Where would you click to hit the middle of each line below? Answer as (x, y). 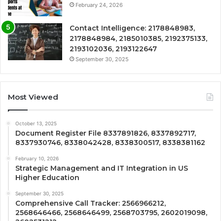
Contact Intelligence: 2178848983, (132, 28)
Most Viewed (33, 97)
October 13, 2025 (36, 123)
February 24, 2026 (99, 5)
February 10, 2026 (37, 158)
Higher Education (47, 177)
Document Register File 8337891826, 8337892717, (106, 133)
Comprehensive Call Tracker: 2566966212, (91, 203)
